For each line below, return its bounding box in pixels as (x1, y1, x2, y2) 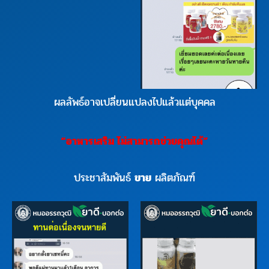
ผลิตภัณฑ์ (151, 169, 195, 187)
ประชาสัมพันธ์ (74, 169, 134, 187)
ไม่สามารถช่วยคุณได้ (117, 132, 203, 150)
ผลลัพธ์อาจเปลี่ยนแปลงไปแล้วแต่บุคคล (53, 93, 216, 110)
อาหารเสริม (66, 132, 114, 150)
